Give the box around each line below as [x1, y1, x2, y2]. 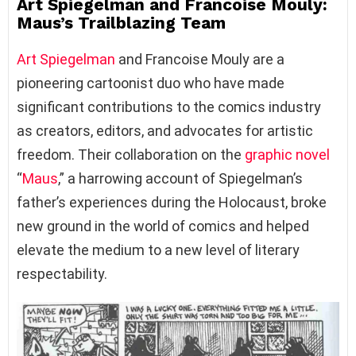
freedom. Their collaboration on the [17, 146, 245, 164]
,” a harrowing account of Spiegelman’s [58, 170, 303, 188]
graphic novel [245, 146, 330, 164]
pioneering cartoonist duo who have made [17, 75, 284, 92]
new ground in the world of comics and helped [17, 218, 309, 235]
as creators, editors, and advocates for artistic [17, 122, 313, 140]
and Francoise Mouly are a [115, 51, 284, 68]
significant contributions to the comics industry [17, 99, 321, 116]
